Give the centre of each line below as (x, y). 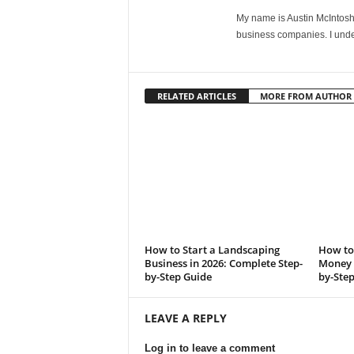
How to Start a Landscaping (212, 250)
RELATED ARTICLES (196, 96)
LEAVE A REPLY (185, 318)
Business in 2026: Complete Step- (223, 263)
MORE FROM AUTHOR (305, 96)
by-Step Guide (178, 277)
